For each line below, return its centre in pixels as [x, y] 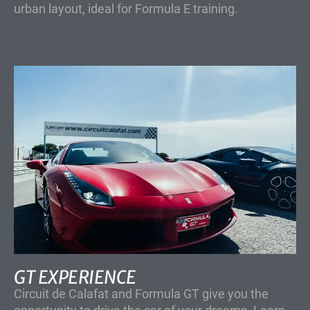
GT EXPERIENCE [75, 277]
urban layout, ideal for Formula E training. [126, 9]
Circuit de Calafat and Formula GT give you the [141, 294]
